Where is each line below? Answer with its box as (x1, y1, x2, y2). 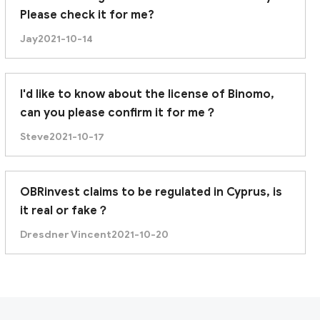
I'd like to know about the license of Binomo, (19, 86, 274, 101)
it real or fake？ (19, 203, 109, 218)
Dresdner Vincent (19, 228, 111, 241)
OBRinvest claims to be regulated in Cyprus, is (19, 184, 282, 199)
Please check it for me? (19, 7, 154, 22)
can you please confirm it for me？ (19, 105, 216, 120)
